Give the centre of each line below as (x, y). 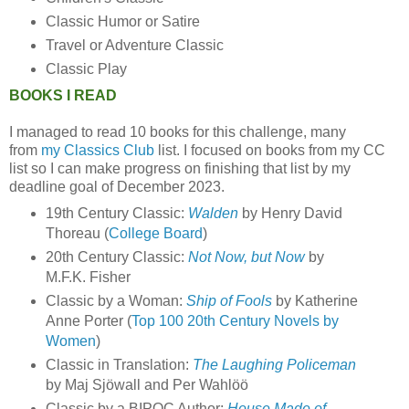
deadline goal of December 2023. (117, 186)
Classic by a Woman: (115, 300)
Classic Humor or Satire (122, 22)
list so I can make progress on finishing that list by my (180, 168)
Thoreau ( (77, 233)
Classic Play (86, 69)
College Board (155, 233)
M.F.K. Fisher (89, 277)
